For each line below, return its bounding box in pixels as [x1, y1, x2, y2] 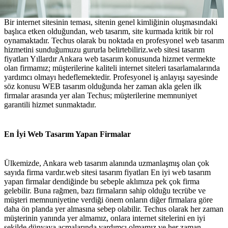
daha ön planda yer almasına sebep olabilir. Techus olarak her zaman [4, 204, 223, 213]
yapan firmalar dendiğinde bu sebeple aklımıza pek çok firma [4, 177, 199, 186]
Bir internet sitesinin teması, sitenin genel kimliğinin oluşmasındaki [4, 18, 217, 27]
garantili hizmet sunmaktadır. [4, 100, 96, 109]
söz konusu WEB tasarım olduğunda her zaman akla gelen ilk [4, 82, 202, 91]
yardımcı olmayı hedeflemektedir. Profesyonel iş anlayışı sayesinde [4, 73, 218, 82]
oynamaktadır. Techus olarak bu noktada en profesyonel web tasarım [4, 36, 224, 45]
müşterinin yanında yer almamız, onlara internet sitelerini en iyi [4, 213, 205, 222]
